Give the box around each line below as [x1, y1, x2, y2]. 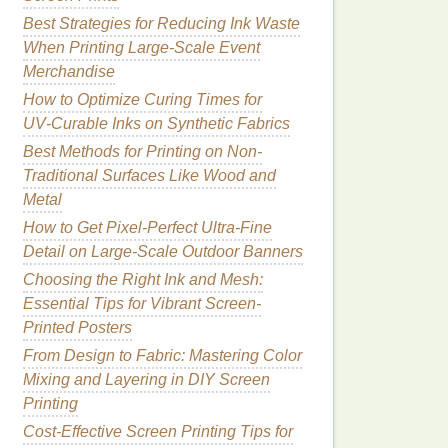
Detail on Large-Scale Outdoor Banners [23, 243, 303, 260]
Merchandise [23, 63, 115, 80]
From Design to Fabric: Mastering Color [23, 347, 302, 364]
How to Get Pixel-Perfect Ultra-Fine [23, 219, 272, 236]
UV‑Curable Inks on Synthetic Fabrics [23, 115, 290, 132]
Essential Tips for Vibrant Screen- [23, 295, 261, 312]
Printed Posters [23, 319, 132, 336]
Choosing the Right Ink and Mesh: [23, 271, 263, 288]
